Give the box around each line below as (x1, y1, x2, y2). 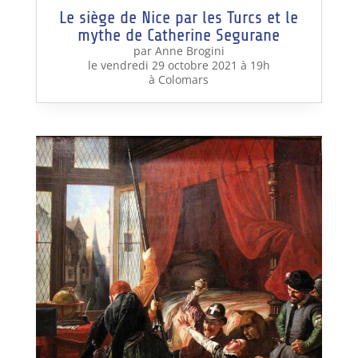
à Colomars (149, 71, 209, 87)
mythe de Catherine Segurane (78, 25, 280, 45)
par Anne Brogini (133, 42, 225, 58)
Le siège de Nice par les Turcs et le (59, 7, 299, 27)
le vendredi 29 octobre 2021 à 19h (87, 57, 270, 73)
